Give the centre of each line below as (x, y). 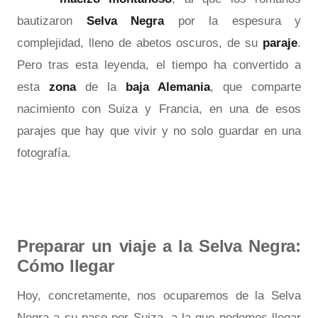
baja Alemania (168, 87)
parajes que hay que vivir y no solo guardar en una (159, 131)
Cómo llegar (66, 265)
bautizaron (52, 21)
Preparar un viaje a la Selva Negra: (159, 246)
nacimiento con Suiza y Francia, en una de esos (159, 109)
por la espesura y (232, 21)
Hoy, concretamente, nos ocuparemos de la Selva (159, 295)
